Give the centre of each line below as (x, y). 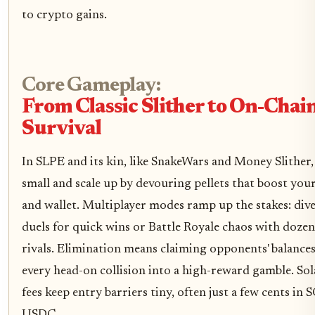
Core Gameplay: (91, 86)
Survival (62, 130)
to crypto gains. (64, 16)
